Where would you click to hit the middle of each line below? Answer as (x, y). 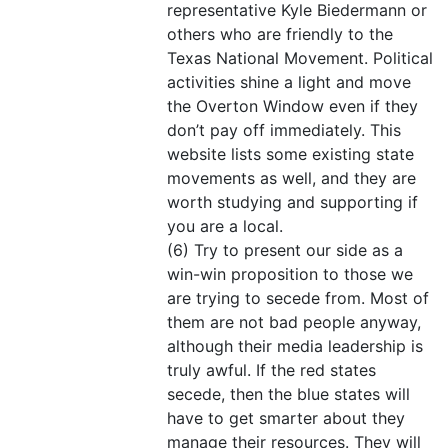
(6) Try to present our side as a (285, 249)
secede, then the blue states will (288, 393)
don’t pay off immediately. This (284, 129)
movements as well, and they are (291, 177)
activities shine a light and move (289, 81)
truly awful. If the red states (271, 369)
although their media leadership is (295, 345)
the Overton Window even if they (292, 105)
